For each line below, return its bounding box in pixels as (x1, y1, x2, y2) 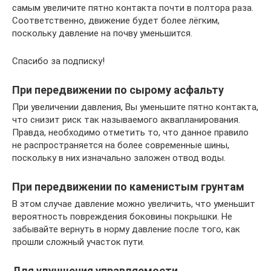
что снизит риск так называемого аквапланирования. (12, 114, 240, 125)
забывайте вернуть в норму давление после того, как (12, 223, 240, 235)
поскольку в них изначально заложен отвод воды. (12, 152, 226, 163)
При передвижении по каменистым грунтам (12, 180, 244, 193)
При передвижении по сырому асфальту (12, 83, 224, 96)
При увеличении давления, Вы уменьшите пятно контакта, (12, 101, 258, 113)
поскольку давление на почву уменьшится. (12, 27, 192, 39)
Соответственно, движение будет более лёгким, (12, 15, 220, 26)
